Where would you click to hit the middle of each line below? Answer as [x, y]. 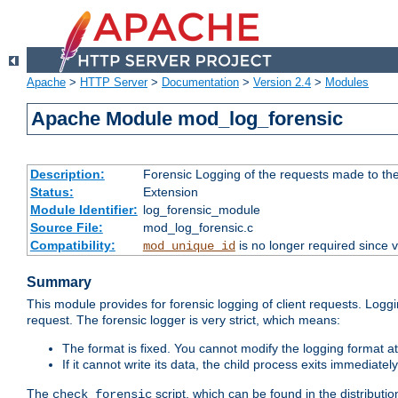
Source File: [66, 228]
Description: [67, 175]
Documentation [200, 83]
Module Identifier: [84, 210]
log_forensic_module [201, 210]
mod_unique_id [189, 247]
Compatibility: [72, 246]
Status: [52, 192]
